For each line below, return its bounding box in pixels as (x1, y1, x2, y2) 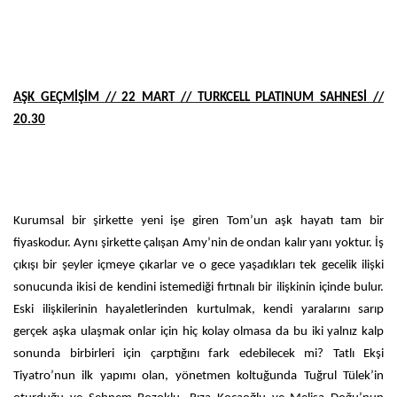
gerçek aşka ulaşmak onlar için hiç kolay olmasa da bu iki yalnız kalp (13, 324, 384, 339)
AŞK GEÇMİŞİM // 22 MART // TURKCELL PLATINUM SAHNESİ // (13, 90, 384, 105)
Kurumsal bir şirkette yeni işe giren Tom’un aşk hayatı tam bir (13, 214, 384, 228)
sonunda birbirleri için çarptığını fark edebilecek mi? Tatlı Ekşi (13, 346, 384, 361)
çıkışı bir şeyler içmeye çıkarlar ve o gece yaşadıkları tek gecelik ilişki (13, 258, 384, 272)
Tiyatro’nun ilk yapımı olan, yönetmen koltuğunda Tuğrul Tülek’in (13, 369, 384, 383)
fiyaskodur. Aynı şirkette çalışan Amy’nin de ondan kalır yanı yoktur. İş (13, 236, 384, 250)
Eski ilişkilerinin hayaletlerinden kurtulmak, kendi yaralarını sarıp (13, 302, 384, 316)
